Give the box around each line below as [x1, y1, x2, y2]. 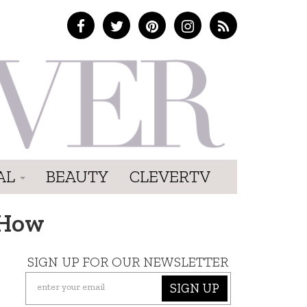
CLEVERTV [130, 166, 210, 186]
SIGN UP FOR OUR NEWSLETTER [27, 253, 229, 270]
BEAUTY [46, 166, 109, 186]
